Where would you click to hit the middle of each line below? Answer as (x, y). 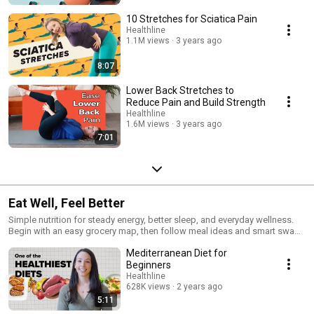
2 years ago (199, 286)
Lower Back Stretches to (180, 90)
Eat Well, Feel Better (67, 203)
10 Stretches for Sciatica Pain (192, 19)
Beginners (149, 265)
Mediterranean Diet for (177, 253)
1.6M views (148, 124)
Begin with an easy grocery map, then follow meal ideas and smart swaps (157, 231)
